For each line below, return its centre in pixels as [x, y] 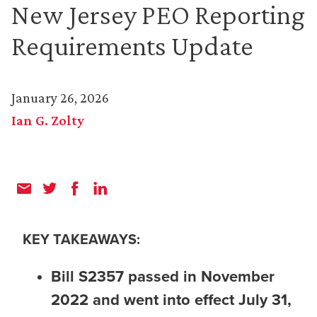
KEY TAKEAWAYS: [81, 239]
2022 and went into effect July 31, [171, 300]
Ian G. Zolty [48, 120]
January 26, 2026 [60, 98]
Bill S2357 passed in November [163, 276]
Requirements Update [132, 46]
